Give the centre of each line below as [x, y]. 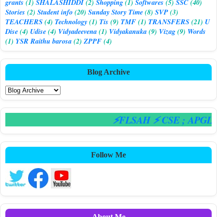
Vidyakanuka [128, 31]
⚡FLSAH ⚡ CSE [141, 119]
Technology [71, 21]
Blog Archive [108, 72]
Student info [55, 12]
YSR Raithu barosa [44, 41]
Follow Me [108, 155]
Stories [15, 12]
